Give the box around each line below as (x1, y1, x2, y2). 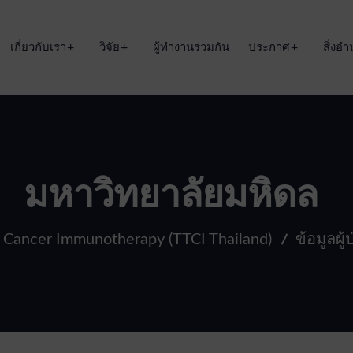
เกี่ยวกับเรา (9, 41, 66, 54)
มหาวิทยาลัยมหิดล (24, 176, 318, 214)
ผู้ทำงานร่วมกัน (152, 41, 229, 54)
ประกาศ (247, 41, 290, 54)
